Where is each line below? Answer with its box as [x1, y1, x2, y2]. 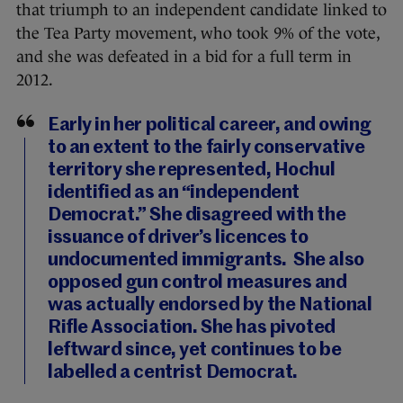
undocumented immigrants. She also [48, 251, 364, 271]
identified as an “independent [48, 184, 300, 203]
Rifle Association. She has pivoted [48, 318, 336, 338]
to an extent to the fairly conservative [48, 139, 365, 158]
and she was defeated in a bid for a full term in [16, 48, 352, 67]
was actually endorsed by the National [48, 296, 372, 316]
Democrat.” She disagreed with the [48, 206, 346, 226]
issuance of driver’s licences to [48, 228, 309, 248]
